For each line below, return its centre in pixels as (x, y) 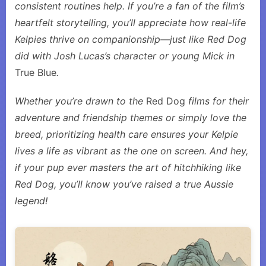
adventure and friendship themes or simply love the (131, 118)
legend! (31, 201)
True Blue (36, 72)
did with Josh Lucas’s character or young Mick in (125, 56)
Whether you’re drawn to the (80, 101)
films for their (217, 101)
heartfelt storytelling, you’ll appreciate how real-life (130, 23)
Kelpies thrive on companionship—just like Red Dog (131, 39)
